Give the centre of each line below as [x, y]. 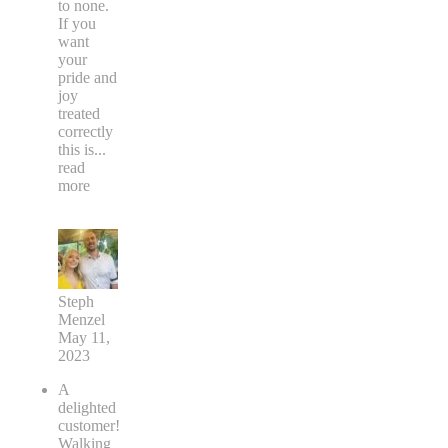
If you [77, 23]
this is [76, 149]
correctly [85, 131]
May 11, [84, 337]
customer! [89, 425]
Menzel [81, 319]
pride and [87, 77]
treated [79, 113]
